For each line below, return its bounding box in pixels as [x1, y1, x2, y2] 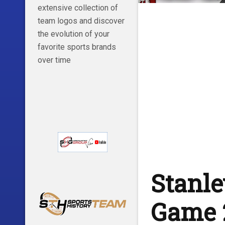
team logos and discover [37, 16, 125, 26]
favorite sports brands [37, 42, 116, 52]
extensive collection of [37, 3, 118, 13]
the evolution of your [37, 29, 109, 39]
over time [37, 55, 71, 65]
